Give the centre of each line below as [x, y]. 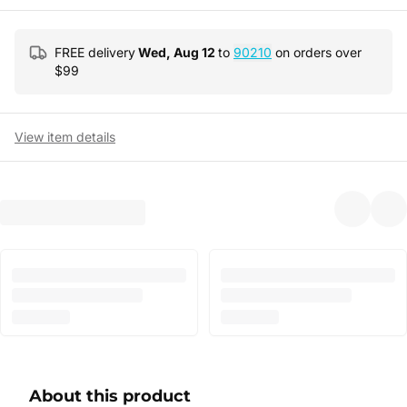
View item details [65, 137]
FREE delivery [95, 52]
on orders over [317, 52]
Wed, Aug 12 [177, 52]
